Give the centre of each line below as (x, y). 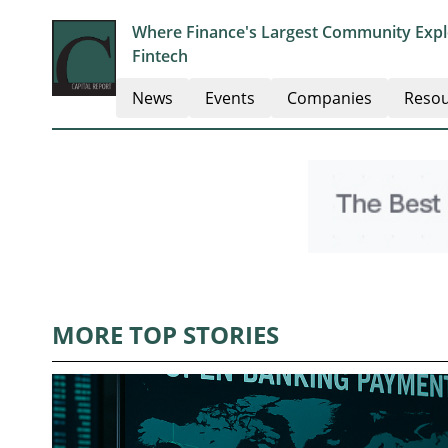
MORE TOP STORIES (165, 335)
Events (230, 98)
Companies (329, 98)
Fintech (160, 56)
